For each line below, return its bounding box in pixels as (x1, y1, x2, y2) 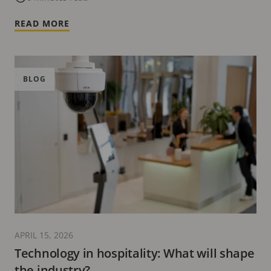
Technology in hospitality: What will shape (15, 244, 255, 261)
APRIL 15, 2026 (15, 229, 73, 241)
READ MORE (15, 17, 70, 29)
